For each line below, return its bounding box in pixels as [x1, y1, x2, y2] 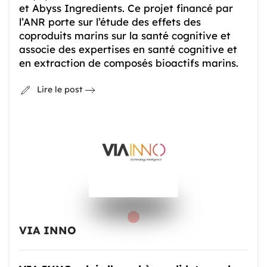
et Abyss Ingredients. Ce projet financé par [19, 1, 233, 14]
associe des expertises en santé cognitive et [19, 42, 237, 55]
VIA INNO [19, 223, 76, 238]
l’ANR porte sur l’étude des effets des [19, 15, 201, 28]
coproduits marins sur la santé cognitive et [19, 29, 231, 42]
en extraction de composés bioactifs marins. [19, 56, 238, 69]
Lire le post [37, 84, 82, 95]
